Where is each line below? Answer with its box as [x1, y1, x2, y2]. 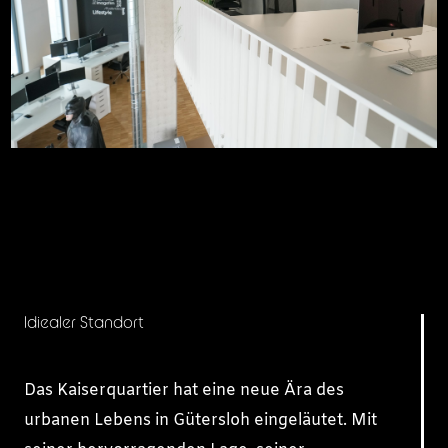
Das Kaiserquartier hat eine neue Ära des [24, 379, 344, 401]
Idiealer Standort [24, 312, 144, 331]
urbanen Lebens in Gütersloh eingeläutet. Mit [24, 409, 377, 431]
